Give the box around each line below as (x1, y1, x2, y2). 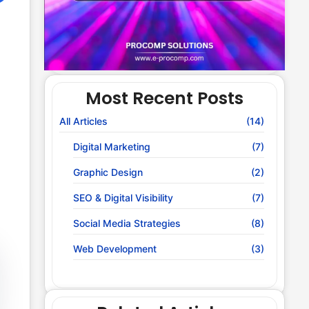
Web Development (73, 243, 157, 255)
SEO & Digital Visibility (73, 192, 174, 204)
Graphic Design (73, 166, 143, 179)
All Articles (59, 115, 108, 128)
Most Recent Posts (86, 86, 244, 111)
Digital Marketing (73, 141, 151, 153)
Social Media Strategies (73, 217, 181, 230)
